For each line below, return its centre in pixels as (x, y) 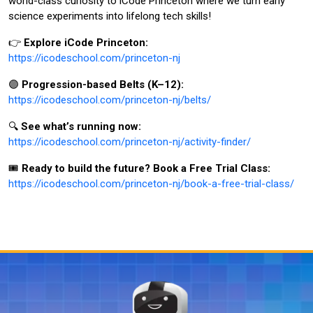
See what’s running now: (81, 126)
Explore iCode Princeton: (86, 42)
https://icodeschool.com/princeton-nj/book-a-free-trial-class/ (151, 183)
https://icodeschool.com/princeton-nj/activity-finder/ (130, 141)
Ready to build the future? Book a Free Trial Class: (146, 168)
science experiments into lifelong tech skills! (110, 16)
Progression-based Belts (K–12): (103, 84)
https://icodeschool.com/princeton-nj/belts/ (110, 100)
